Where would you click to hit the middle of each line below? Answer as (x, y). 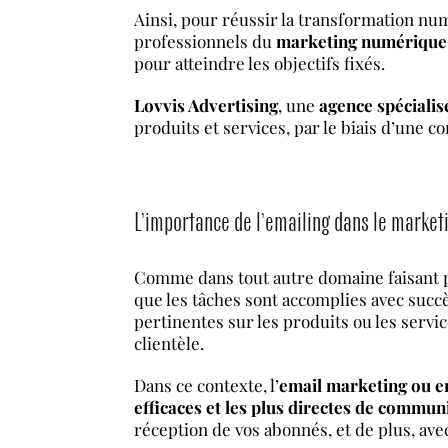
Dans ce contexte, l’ (207, 385)
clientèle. (169, 343)
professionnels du (205, 41)
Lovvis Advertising (206, 105)
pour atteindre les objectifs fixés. (260, 63)
